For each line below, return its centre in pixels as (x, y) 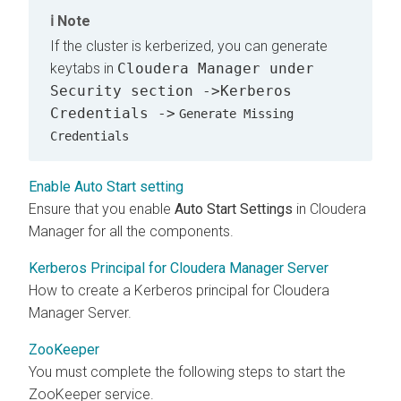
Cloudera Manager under (216, 68)
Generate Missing (236, 113)
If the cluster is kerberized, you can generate (189, 46)
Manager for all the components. (131, 231)
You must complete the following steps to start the (187, 371)
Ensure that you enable (102, 209)
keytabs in (84, 68)
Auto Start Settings (234, 209)
